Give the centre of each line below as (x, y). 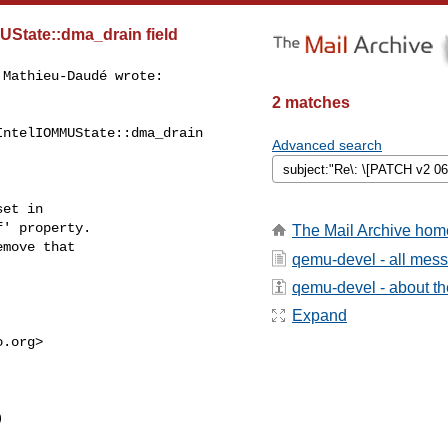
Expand (319, 316)
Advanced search (327, 145)
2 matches (311, 102)
